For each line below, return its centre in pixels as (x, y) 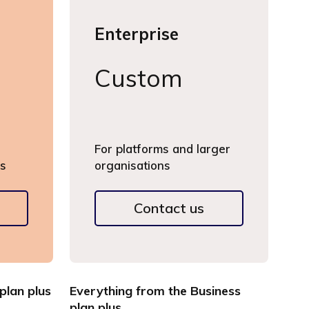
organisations (132, 165)
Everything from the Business (155, 291)
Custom (138, 78)
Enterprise (136, 34)
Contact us (169, 208)
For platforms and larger (162, 149)
